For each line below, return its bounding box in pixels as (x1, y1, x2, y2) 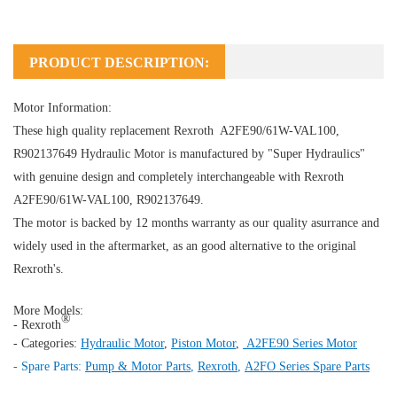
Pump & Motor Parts (85, 359, 191, 373)
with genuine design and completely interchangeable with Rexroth (13, 169, 347, 183)
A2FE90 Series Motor (243, 336, 357, 350)
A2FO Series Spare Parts (245, 359, 370, 373)
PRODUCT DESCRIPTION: (29, 54, 209, 70)
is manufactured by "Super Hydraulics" (165, 146, 365, 160)
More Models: (13, 303, 83, 317)
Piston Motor (171, 336, 236, 350)
